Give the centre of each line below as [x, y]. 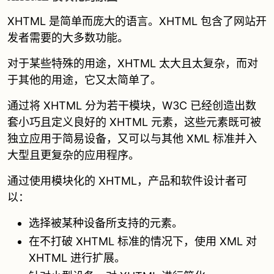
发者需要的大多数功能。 [68, 38]
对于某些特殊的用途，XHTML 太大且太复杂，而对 [133, 63]
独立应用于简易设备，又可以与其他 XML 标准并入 [132, 139]
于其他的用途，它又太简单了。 [84, 80]
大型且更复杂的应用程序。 [73, 155]
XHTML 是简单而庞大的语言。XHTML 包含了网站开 [137, 21]
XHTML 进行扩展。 [77, 258]
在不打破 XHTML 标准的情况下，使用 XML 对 [143, 241]
